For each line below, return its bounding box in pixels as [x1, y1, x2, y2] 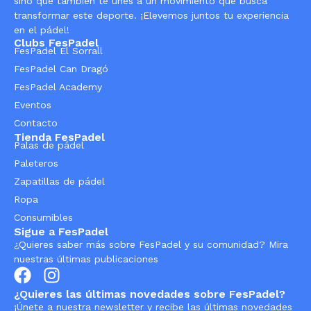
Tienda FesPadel [14, 131, 105, 144]
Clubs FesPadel [14, 36, 99, 50]
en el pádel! [14, 24, 69, 36]
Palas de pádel [14, 140, 84, 151]
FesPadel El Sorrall [14, 45, 103, 57]
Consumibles [14, 212, 73, 224]
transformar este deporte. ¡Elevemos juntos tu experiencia [14, 10, 289, 22]
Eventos [14, 99, 51, 111]
